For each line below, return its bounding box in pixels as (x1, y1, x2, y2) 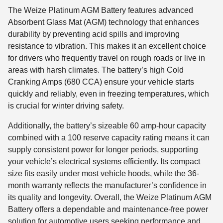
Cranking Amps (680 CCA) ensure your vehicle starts (8, 78, 194, 87)
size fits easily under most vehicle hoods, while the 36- (8, 169, 199, 178)
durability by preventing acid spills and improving (8, 30, 180, 39)
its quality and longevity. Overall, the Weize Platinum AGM (8, 193, 212, 202)
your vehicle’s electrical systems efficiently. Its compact (8, 157, 200, 166)
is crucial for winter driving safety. (8, 102, 124, 111)
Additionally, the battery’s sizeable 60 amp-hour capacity (8, 121, 206, 130)
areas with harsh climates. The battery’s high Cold (8, 66, 184, 75)
